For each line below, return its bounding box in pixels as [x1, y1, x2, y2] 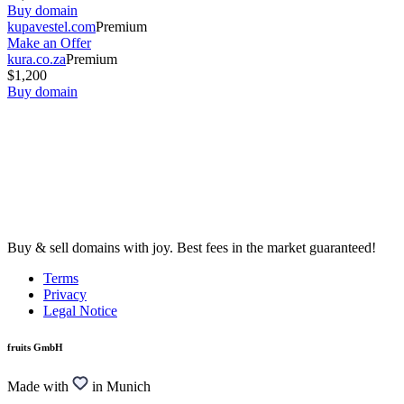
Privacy [43, 287, 87, 303]
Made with [7, 379, 69, 395]
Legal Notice [43, 303, 117, 319]
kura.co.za [7, 50, 66, 67]
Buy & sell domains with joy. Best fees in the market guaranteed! [7, 240, 376, 256]
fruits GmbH [7, 342, 63, 353]
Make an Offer [7, 34, 91, 50]
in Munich [92, 379, 151, 395]
